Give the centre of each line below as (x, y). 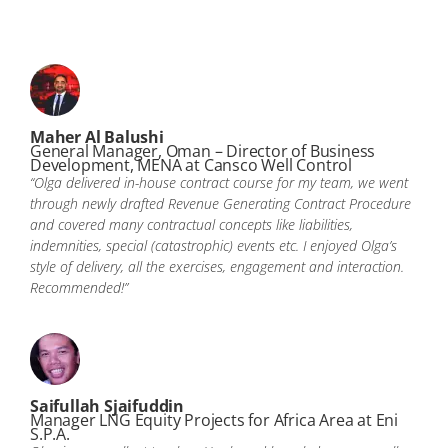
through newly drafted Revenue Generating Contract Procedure (220, 204)
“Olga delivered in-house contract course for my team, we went (219, 183)
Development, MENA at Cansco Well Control (191, 165)
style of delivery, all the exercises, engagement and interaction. (217, 267)
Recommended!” (79, 288)
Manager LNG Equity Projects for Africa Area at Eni (214, 419)
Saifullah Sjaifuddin (107, 405)
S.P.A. (50, 433)
